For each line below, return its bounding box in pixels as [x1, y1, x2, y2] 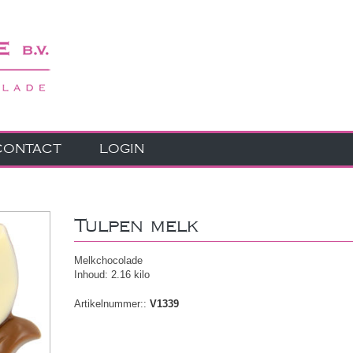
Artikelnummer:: [74, 298, 147, 310]
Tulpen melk [74, 219, 199, 233]
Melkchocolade [74, 255, 143, 266]
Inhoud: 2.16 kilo [74, 269, 150, 281]
